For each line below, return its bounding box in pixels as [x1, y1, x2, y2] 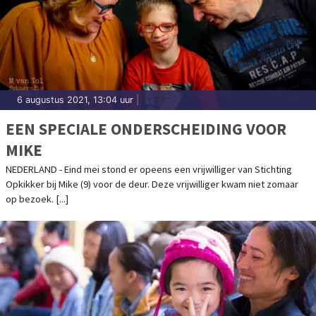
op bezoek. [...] [6, 193, 68, 206]
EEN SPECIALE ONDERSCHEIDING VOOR [6, 119, 286, 140]
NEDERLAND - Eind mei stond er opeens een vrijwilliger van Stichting [6, 163, 292, 176]
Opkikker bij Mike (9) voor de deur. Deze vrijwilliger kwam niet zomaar [6, 178, 298, 191]
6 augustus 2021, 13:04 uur [17, 95, 133, 106]
